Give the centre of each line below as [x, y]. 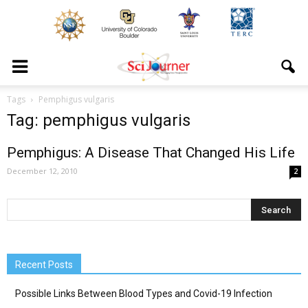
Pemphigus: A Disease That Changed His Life [151, 153]
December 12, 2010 [42, 171]
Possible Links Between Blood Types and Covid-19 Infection [144, 294]
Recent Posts [44, 265]
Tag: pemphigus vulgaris [99, 120]
